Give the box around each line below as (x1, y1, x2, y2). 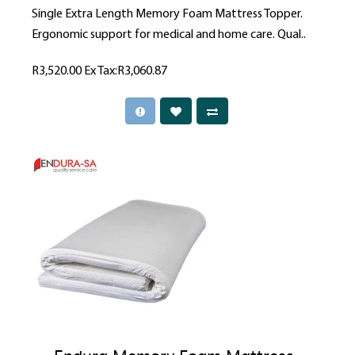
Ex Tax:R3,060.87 (84, 65, 167, 78)
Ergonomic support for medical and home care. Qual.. (32, 29, 306, 42)
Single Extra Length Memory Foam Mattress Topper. (32, 8, 303, 21)
